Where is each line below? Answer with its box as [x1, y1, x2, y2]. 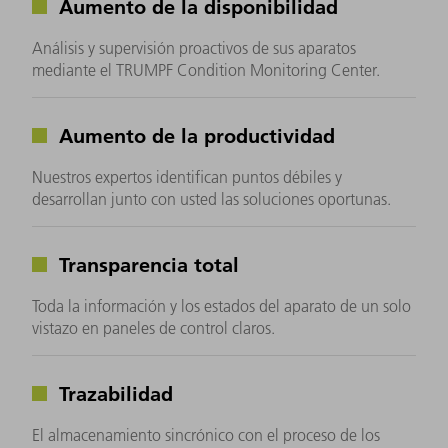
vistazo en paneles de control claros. [32, 318, 275, 339]
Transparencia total [53, 251, 239, 278]
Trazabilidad [53, 380, 173, 407]
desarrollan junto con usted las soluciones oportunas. [32, 189, 391, 210]
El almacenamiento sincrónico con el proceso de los [32, 425, 380, 446]
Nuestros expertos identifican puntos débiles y [32, 167, 342, 188]
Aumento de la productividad [53, 122, 335, 149]
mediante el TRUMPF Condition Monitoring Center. [32, 60, 380, 81]
